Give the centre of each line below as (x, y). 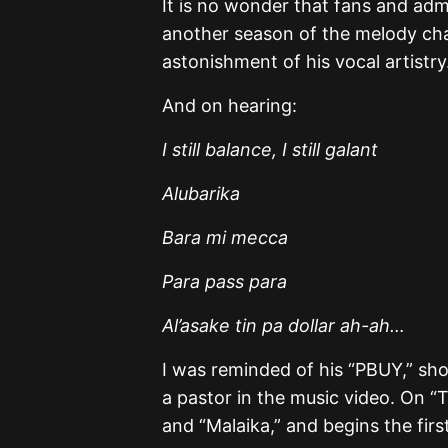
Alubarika (201, 193)
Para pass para (224, 281)
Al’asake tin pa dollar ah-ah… (283, 325)
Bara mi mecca (225, 237)
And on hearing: (229, 105)
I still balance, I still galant (270, 149)
